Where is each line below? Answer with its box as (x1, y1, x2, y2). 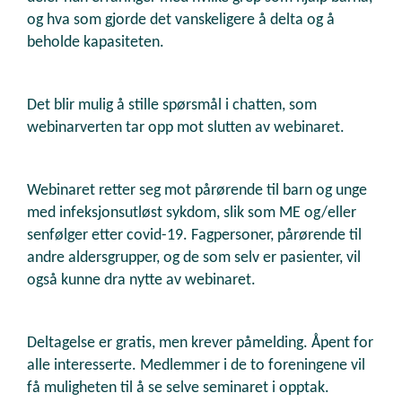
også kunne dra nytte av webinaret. (27, 272, 256, 290)
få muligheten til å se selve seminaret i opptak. (27, 380, 333, 398)
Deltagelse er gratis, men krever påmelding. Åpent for (27, 335, 373, 353)
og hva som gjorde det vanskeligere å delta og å (27, 12, 335, 30)
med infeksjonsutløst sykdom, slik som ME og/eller (27, 205, 356, 223)
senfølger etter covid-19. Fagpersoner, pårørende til (27, 227, 362, 245)
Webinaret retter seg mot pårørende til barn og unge (27, 182, 367, 200)
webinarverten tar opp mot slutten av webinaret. (27, 119, 345, 137)
